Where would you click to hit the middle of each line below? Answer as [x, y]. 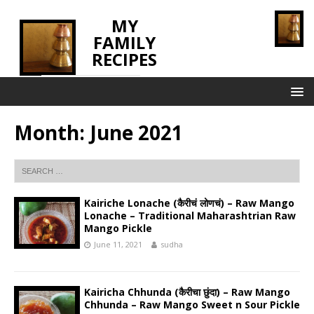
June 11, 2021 [118, 244]
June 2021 [136, 132]
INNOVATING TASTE [91, 87]
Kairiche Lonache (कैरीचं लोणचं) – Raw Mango [189, 203]
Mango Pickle [118, 228]
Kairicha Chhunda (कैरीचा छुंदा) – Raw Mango [187, 292]
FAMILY [125, 42]
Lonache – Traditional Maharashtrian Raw [190, 216]
